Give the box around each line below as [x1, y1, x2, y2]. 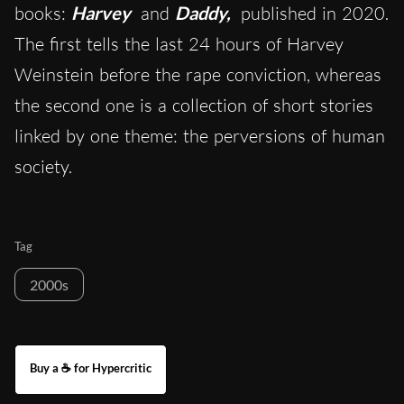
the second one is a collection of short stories [14, 94, 373, 117]
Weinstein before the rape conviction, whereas [14, 63, 381, 87]
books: [14, 2, 71, 25]
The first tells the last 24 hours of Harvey [14, 32, 344, 56]
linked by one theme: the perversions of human [14, 124, 385, 148]
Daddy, [175, 2, 236, 24]
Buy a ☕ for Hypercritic [30, 361, 151, 376]
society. [14, 155, 72, 179]
